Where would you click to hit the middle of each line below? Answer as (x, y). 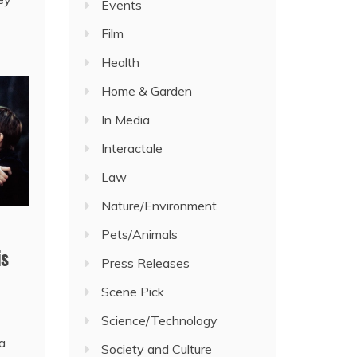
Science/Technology (160, 320)
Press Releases (146, 263)
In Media (126, 120)
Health (121, 62)
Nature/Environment (159, 206)
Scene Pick (133, 292)
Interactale (132, 148)
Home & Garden (147, 91)
